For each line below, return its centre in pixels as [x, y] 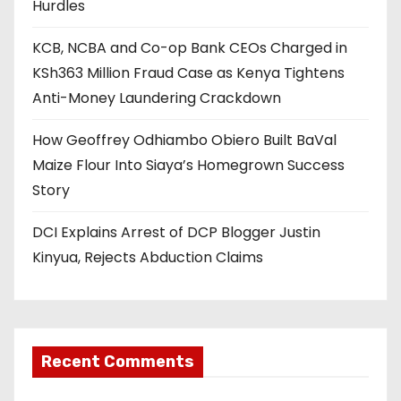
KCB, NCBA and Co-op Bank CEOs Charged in [190, 47]
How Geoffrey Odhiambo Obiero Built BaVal [184, 140]
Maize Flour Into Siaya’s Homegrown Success [188, 165]
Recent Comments [118, 361]
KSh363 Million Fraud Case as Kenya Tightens [188, 73]
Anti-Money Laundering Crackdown [157, 98]
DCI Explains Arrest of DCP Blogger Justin [176, 232]
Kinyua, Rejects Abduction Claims [148, 257]
